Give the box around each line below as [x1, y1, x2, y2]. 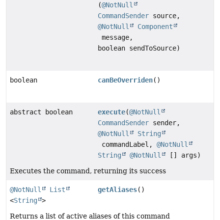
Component [137, 23, 173, 31]
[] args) [165, 151, 201, 160]
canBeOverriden [98, 76, 153, 84]
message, [98, 33, 134, 42]
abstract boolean [10, 108, 73, 116]
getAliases [98, 186, 137, 194]
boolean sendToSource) [98, 44, 181, 53]
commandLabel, [98, 140, 157, 149]
